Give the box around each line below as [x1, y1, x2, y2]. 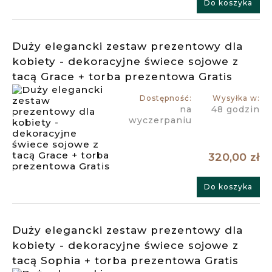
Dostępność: [139, 93, 192, 103]
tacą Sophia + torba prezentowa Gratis [12, 254, 239, 267]
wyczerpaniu [128, 115, 192, 126]
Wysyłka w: [212, 93, 260, 103]
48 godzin [211, 104, 260, 115]
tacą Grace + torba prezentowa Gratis [12, 70, 233, 83]
